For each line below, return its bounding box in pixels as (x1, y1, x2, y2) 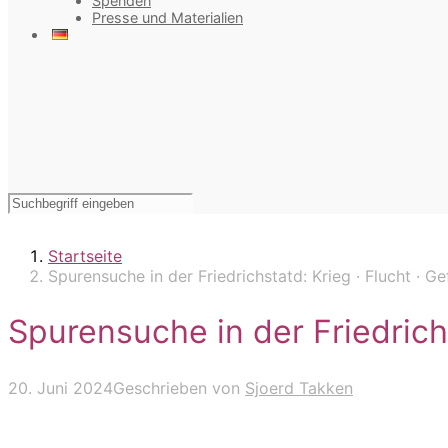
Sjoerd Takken (245, 377, 353, 398)
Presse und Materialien (92, 9, 243, 27)
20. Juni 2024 (8, 377, 113, 398)
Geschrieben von (113, 377, 245, 398)
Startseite (48, 245, 122, 266)
